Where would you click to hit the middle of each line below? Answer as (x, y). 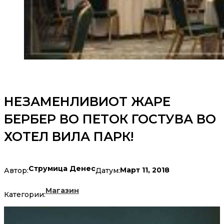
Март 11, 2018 (145, 170)
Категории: (25, 195)
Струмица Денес (62, 169)
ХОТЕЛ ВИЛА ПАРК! (69, 137)
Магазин (62, 191)
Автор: (16, 170)
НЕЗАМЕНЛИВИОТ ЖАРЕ (87, 102)
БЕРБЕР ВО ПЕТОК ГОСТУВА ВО (110, 119)
